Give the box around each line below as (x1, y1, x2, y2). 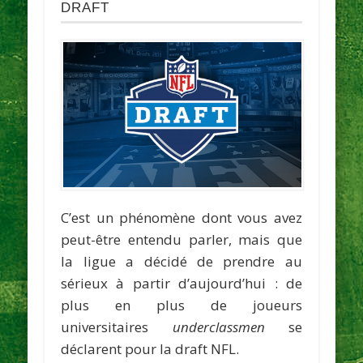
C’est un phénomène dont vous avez (61, 207, 302, 227)
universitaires (61, 317, 173, 336)
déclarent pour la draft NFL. (61, 339, 240, 358)
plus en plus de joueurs (61, 295, 302, 314)
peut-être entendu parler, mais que (61, 229, 302, 249)
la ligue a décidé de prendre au (61, 251, 302, 271)
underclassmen (172, 317, 265, 336)
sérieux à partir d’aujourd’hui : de (61, 273, 302, 293)
